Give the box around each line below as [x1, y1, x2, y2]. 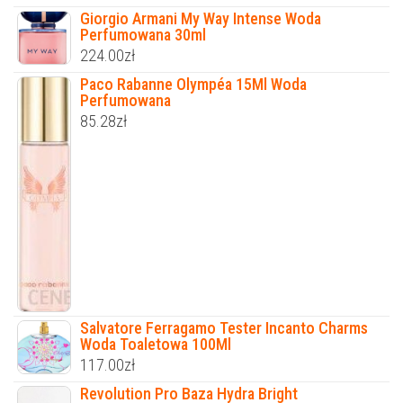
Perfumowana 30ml [80, 25, 206, 45]
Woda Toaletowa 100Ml [80, 334, 231, 354]
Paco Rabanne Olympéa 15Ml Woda [80, 75, 307, 94]
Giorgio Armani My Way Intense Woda [80, 9, 321, 29]
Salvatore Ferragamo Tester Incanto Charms [80, 318, 368, 337]
